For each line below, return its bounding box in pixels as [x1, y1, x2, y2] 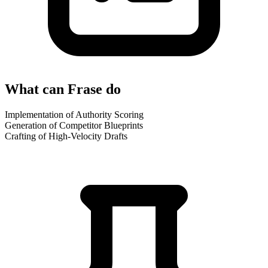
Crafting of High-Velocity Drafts [5, 130, 127, 141]
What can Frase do [5, 81, 121, 97]
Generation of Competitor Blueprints [5, 120, 143, 130]
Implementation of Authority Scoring [5, 109, 144, 120]
